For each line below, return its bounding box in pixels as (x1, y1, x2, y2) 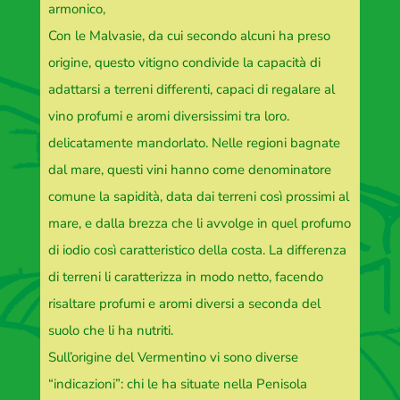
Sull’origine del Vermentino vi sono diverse (47, 348, 298, 367)
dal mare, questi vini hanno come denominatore (47, 161, 331, 179)
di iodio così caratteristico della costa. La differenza (47, 241, 346, 260)
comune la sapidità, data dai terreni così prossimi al (47, 187, 349, 206)
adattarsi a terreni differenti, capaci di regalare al (47, 80, 335, 99)
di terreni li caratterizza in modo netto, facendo (47, 268, 323, 287)
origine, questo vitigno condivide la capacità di (47, 54, 321, 72)
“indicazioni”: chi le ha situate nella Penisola (47, 375, 307, 394)
